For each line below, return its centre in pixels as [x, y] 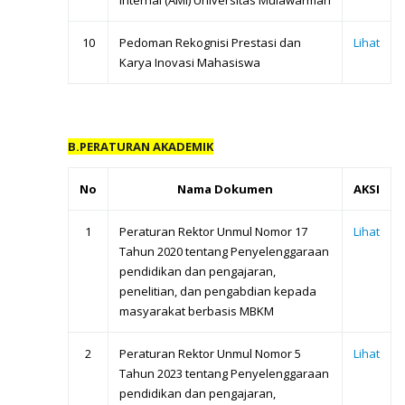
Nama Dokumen [225, 189]
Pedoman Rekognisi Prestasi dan [210, 43]
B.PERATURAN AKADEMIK [141, 147]
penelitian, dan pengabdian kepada [218, 292]
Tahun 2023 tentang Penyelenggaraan [224, 374]
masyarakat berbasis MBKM [197, 311]
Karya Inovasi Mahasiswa [190, 63]
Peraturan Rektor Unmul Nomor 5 [210, 354]
